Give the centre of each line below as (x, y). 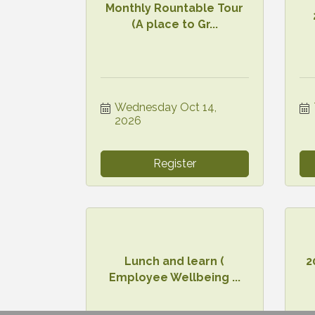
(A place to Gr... (174, 24)
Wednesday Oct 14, (166, 107)
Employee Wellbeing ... (174, 277)
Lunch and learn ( (175, 261)
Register (174, 163)
